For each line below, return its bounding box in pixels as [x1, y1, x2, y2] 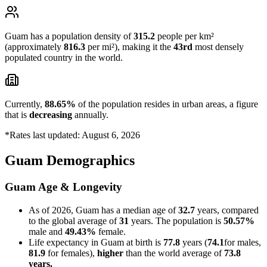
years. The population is [129, 215, 223, 226]
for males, [224, 237, 261, 247]
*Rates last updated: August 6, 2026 [5, 130, 140, 141]
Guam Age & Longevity [5, 181, 122, 194]
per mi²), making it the [85, 42, 173, 52]
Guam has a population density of [5, 31, 133, 42]
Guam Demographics [5, 153, 135, 169]
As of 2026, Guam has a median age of [29, 204, 178, 215]
